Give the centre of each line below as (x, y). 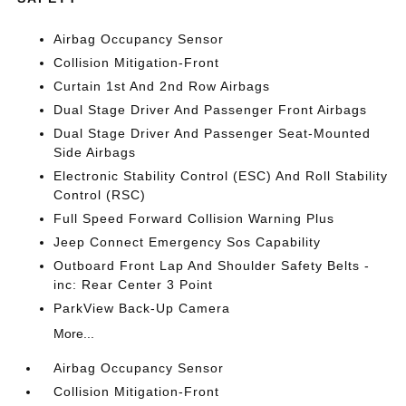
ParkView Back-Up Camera (142, 308)
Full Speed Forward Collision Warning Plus (194, 218)
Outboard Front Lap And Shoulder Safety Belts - (212, 266)
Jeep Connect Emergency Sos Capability (188, 242)
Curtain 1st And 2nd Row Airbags (162, 86)
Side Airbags (95, 152)
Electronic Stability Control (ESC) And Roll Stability (221, 176)
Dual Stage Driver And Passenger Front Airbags (211, 110)
